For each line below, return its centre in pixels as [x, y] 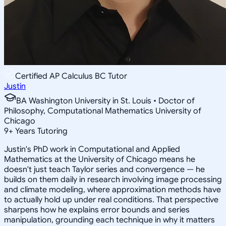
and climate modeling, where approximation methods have [112, 189]
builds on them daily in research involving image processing [113, 179]
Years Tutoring [40, 131]
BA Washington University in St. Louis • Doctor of [105, 101]
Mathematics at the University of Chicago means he [100, 159]
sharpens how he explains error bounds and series [97, 210]
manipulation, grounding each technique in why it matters [109, 220]
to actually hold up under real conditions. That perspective [111, 200]
